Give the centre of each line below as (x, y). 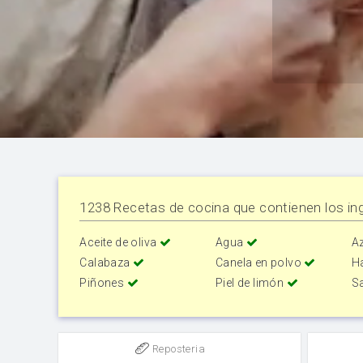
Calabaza (106, 263)
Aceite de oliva (120, 243)
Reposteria (177, 348)
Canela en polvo (260, 263)
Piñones (103, 283)
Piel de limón (251, 283)
